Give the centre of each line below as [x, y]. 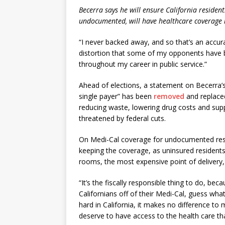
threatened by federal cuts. [122, 119]
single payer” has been [116, 96]
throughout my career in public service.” [143, 64]
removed [169, 96]
